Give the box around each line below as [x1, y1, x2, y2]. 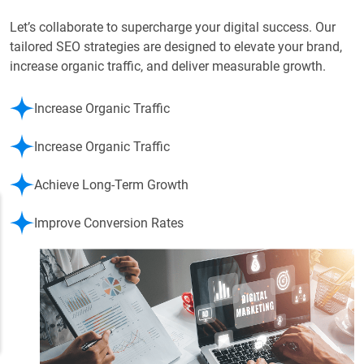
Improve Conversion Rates [34, 214, 184, 231]
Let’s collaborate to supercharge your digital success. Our [10, 19, 336, 36]
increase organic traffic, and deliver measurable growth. [10, 58, 326, 75]
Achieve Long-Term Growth [34, 176, 188, 193]
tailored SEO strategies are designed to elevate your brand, [10, 39, 342, 55]
